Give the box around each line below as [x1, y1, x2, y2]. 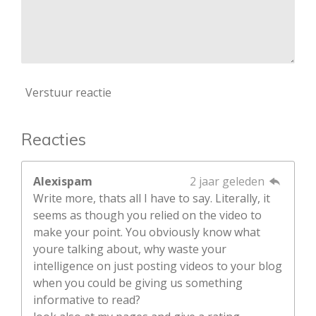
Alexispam [33, 174, 92, 190]
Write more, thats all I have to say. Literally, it [33, 190, 270, 207]
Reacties [21, 129, 86, 150]
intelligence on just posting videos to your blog [33, 258, 282, 274]
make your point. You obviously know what [33, 224, 260, 241]
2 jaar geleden [189, 174, 267, 190]
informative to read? [33, 292, 140, 308]
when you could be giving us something [33, 275, 243, 291]
